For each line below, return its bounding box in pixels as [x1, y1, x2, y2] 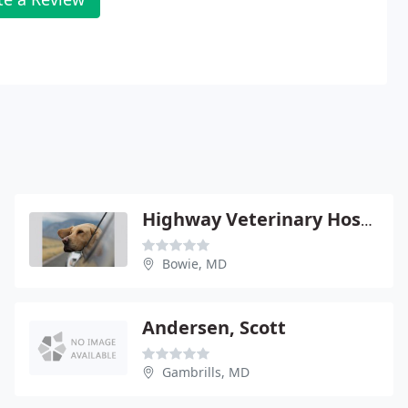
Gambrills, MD [162, 362, 250, 381]
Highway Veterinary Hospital [361, 209, 372, 230]
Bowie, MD [162, 254, 227, 272]
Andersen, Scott [142, 314, 286, 340]
